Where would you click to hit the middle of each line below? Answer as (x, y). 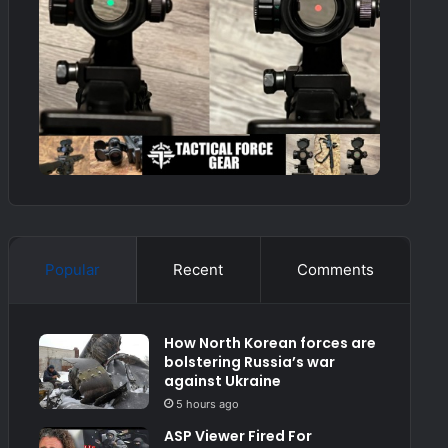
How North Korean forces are (269, 343)
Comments (335, 270)
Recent (198, 270)
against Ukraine (222, 381)
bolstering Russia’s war (249, 362)
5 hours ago (207, 404)
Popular (72, 270)
